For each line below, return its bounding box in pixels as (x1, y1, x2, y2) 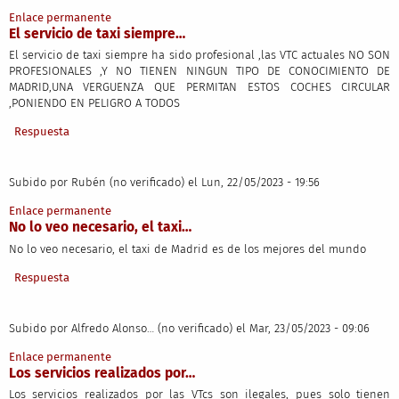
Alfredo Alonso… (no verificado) (70, 321, 232, 335)
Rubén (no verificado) (70, 175, 184, 190)
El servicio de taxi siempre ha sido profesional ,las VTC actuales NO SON (8, 48, 391, 62)
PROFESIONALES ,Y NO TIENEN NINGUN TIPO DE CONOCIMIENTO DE (8, 64, 391, 78)
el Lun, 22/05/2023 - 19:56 (187, 175, 320, 190)
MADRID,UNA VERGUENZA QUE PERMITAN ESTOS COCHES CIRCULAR (8, 80, 391, 94)
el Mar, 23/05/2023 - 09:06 (235, 321, 370, 335)
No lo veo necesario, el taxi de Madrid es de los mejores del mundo (8, 241, 366, 256)
